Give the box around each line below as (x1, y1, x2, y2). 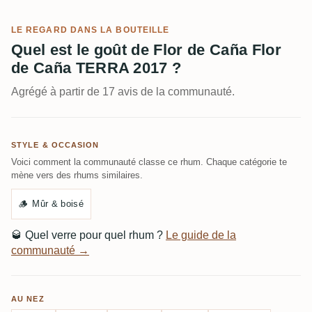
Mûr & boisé (32, 198, 84, 209)
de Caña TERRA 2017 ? (11, 59, 182, 77)
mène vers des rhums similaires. (11, 170, 143, 180)
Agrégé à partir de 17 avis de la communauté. (11, 86, 235, 97)
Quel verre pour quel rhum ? (22, 229, 166, 241)
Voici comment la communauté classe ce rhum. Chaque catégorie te (11, 157, 287, 167)
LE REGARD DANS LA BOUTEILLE (11, 25, 170, 35)
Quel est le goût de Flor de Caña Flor (11, 41, 281, 58)
